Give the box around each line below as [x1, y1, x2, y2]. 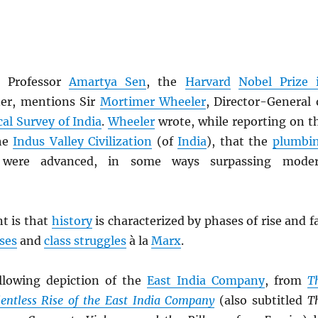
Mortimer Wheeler [99, 94, 206, 109]
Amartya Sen [69, 75, 147, 89]
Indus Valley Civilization [13, 134, 153, 148]
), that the [207, 134, 273, 148]
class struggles [43, 234, 126, 248]
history [51, 214, 92, 228]
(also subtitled [214, 293, 307, 307]
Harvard [185, 75, 231, 89]
